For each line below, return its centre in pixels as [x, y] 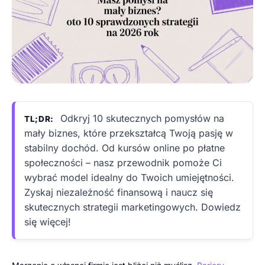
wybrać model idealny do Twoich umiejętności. [129, 178]
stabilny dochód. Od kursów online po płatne [125, 148]
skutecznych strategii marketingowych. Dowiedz [132, 207]
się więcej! [48, 222]
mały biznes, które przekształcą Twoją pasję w [129, 133]
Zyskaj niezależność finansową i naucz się [119, 193]
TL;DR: [39, 119]
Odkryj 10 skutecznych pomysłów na [141, 119]
